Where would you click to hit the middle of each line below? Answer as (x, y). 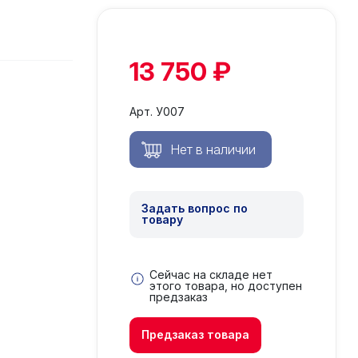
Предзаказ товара (196, 334)
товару (163, 219)
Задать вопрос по (195, 208)
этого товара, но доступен (226, 286)
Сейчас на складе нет (211, 274)
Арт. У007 (157, 111)
